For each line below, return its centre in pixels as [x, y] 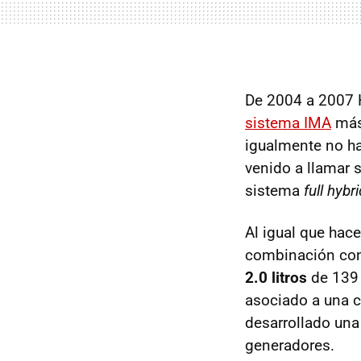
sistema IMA [288, 123]
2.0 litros [276, 278]
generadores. [290, 345]
